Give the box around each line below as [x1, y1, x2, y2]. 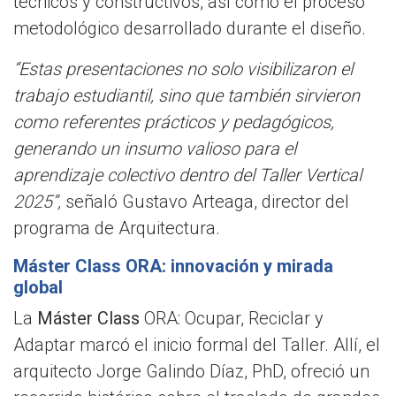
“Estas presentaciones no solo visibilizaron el [13, 58, 353, 80]
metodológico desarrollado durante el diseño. [13, 18, 366, 40]
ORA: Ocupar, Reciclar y [140, 308, 324, 330]
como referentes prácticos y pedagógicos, [13, 111, 334, 133]
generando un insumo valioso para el [13, 138, 296, 160]
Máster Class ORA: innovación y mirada [13, 255, 333, 278]
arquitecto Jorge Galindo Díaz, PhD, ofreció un [13, 361, 369, 383]
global [13, 277, 63, 299]
